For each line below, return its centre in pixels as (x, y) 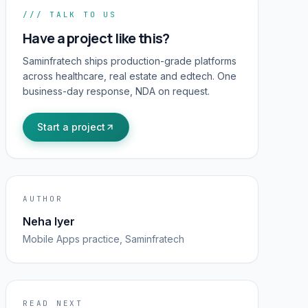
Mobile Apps (51, 239)
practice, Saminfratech (132, 239)
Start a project (71, 126)
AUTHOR (43, 198)
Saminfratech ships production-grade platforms (130, 60)
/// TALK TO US (70, 14)
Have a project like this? (96, 38)
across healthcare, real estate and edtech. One (130, 76)
